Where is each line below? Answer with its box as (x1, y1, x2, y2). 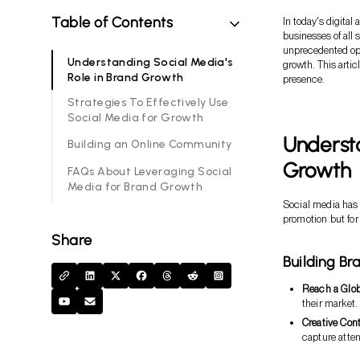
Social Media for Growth (67, 110, 204, 125)
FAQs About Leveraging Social (67, 164, 232, 178)
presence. (283, 72, 325, 85)
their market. (302, 297, 358, 309)
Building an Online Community (67, 137, 232, 152)
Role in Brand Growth (67, 70, 184, 84)
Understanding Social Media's (67, 55, 234, 69)
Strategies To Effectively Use (67, 95, 229, 109)
